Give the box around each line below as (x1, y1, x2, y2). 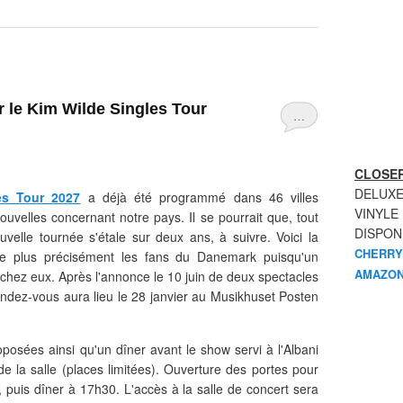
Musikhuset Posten (210, 287, 319, 305)
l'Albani (278, 340, 318, 358)
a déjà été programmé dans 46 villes (80, 188, 318, 206)
